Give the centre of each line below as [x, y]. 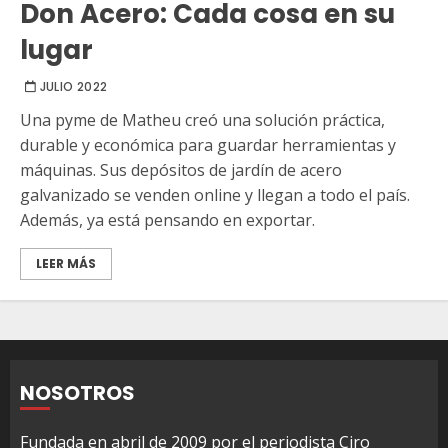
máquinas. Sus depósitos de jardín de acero [181, 169]
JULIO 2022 [73, 86]
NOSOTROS [77, 392]
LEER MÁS [66, 263]
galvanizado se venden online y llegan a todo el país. [215, 194]
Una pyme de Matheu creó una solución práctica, [202, 119]
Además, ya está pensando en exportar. [167, 219]
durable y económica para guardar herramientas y [208, 144]
